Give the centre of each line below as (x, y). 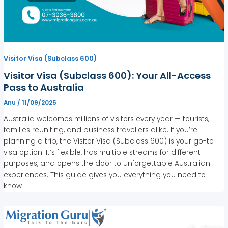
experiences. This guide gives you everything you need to (105, 175)
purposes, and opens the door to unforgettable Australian (107, 163)
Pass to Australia (44, 87)
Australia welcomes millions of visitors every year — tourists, (107, 119)
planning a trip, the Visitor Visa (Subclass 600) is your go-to (109, 141)
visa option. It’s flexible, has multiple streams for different (102, 152)
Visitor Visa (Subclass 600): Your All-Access (107, 75)
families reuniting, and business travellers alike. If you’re (101, 130)
